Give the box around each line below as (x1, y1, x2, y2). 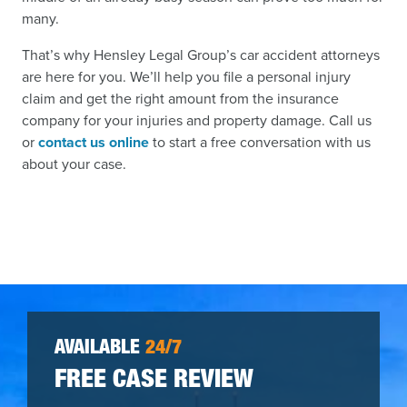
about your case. (22, 154, 126, 175)
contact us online (38, 132, 149, 154)
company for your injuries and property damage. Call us (22, 110, 372, 132)
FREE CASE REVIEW (55, 369, 253, 395)
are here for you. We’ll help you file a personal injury (22, 66, 351, 88)
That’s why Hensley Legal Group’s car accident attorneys (22, 45, 380, 66)
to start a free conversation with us (149, 132, 371, 154)
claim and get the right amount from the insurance (22, 88, 339, 110)
